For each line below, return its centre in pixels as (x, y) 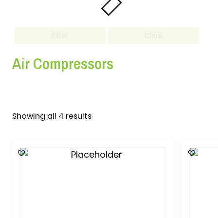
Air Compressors (63, 64)
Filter (60, 36)
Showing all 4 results (52, 116)
